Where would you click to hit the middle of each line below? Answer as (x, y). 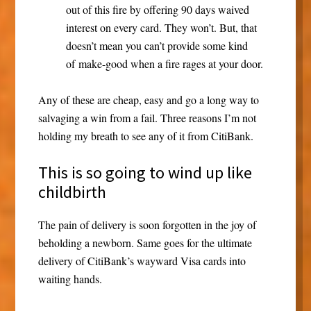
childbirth (72, 192)
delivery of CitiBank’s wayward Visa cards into (142, 261)
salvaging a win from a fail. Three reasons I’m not (147, 118)
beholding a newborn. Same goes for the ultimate (145, 243)
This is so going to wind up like (145, 173)
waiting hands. (70, 279)
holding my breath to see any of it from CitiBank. (145, 136)
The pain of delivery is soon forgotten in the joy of (147, 225)
